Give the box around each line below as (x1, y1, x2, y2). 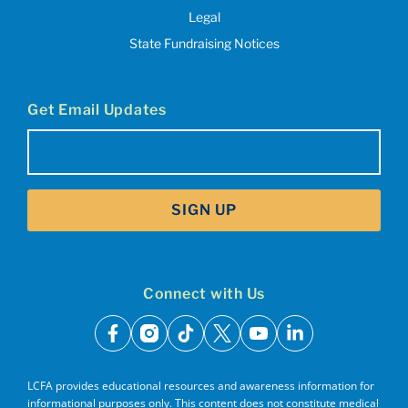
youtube (257, 331, 327, 356)
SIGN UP (171, 200, 237, 219)
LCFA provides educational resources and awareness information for (27, 377, 374, 393)
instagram (148, 331, 234, 356)
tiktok (184, 331, 233, 356)
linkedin (293, 331, 361, 356)
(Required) (69, 131, 122, 148)
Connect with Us (142, 284, 266, 302)
